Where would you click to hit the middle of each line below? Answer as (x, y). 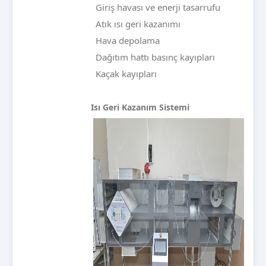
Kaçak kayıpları (125, 74)
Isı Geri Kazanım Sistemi (140, 107)
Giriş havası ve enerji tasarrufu (157, 7)
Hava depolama (126, 41)
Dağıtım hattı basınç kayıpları (154, 57)
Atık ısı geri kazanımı (137, 24)
